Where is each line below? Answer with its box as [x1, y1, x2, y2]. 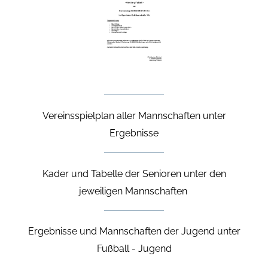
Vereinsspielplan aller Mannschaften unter [42, 110, 226, 122]
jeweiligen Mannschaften [78, 185, 190, 197]
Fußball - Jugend [96, 243, 172, 255]
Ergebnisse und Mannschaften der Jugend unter [28, 226, 240, 237]
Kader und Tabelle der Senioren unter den [42, 167, 226, 179]
